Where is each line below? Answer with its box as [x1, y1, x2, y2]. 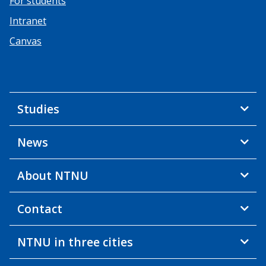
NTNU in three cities [17, 233, 133, 250]
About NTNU [17, 167, 88, 183]
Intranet [9, 14, 46, 27]
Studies [17, 100, 59, 117]
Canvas [9, 34, 42, 47]
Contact [17, 200, 62, 217]
